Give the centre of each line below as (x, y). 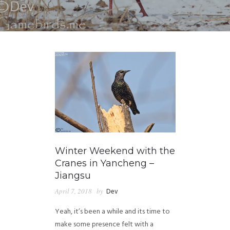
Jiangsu (73, 175)
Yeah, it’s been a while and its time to (112, 212)
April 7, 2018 (73, 191)
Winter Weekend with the (115, 151)
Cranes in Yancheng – (104, 163)
